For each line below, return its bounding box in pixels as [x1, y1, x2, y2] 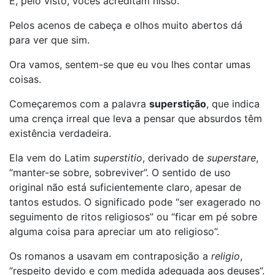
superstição [149, 98, 206, 110]
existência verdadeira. [9, 127, 111, 139]
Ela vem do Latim [9, 152, 93, 164]
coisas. [9, 73, 41, 85]
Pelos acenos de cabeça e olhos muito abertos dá [9, 19, 242, 31]
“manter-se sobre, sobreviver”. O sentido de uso [9, 166, 231, 179]
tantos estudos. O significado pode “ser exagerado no [9, 196, 261, 208]
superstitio [93, 152, 142, 164]
